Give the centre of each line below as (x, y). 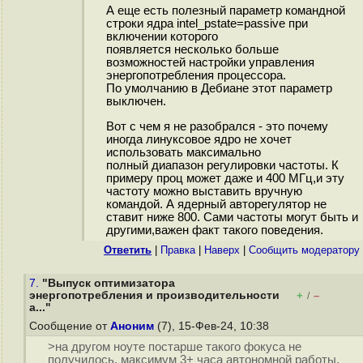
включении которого (162, 37)
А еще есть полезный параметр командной (225, 11)
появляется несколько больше (192, 50)
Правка (178, 250)
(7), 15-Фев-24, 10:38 (213, 326)
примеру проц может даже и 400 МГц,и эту (225, 178)
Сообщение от (70, 326)
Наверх (222, 250)
